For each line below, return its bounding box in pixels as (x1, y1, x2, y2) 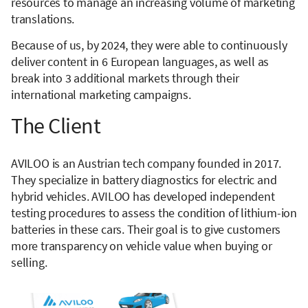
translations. (11, 11, 75, 27)
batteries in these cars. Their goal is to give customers (11, 221, 281, 238)
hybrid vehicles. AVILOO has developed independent (11, 188, 275, 205)
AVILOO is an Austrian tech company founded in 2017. (11, 155, 282, 172)
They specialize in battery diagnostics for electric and (11, 172, 277, 188)
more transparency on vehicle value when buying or (11, 238, 272, 254)
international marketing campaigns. (11, 87, 191, 103)
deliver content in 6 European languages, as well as (11, 54, 269, 70)
